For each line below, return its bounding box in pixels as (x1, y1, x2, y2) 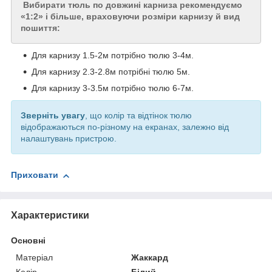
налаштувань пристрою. (21, 134, 117, 144)
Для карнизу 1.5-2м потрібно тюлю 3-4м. (32, 50, 194, 61)
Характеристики (11, 209, 89, 220)
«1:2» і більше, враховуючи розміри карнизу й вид (21, 12, 240, 22)
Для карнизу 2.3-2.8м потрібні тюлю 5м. (32, 67, 190, 77)
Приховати (11, 170, 58, 180)
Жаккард (131, 252, 169, 262)
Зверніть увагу (21, 110, 85, 121)
